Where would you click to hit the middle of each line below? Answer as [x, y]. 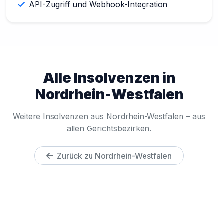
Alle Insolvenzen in [109, 77]
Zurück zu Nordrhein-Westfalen [114, 155]
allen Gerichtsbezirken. [109, 128]
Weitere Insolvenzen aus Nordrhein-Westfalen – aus [109, 116]
